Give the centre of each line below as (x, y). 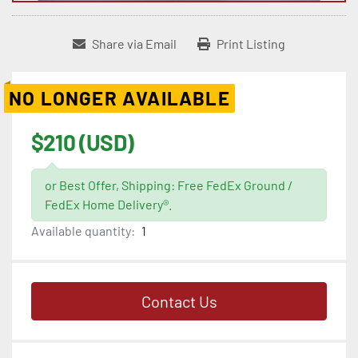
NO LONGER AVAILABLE (119, 98)
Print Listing (251, 44)
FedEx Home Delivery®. (108, 205)
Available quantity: (83, 231)
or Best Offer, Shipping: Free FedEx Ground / (169, 185)
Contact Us (179, 302)
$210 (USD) (82, 143)
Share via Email (134, 44)
